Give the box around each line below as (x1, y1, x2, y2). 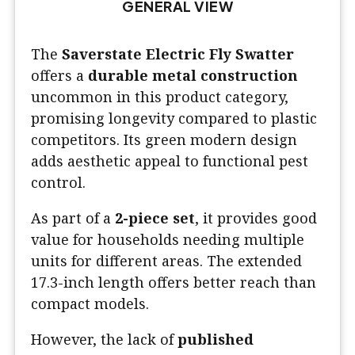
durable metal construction (88, 66, 298, 86)
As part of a (31, 208, 115, 228)
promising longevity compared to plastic (31, 109, 317, 128)
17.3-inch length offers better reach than (31, 273, 316, 292)
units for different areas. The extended (31, 251, 302, 271)
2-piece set (115, 208, 195, 228)
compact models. (31, 294, 149, 314)
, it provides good (195, 208, 317, 228)
